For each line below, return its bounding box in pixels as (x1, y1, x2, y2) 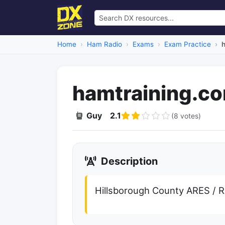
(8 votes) (171, 111, 201, 120)
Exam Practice (164, 40, 211, 48)
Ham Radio (87, 40, 122, 48)
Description (98, 155, 158, 167)
